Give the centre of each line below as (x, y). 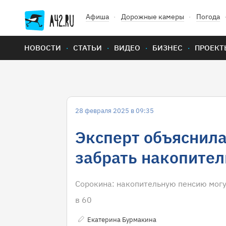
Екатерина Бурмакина (122, 220)
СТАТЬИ (88, 48)
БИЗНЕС (167, 48)
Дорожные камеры (153, 17)
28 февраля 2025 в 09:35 (115, 111)
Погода (208, 17)
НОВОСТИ (43, 48)
